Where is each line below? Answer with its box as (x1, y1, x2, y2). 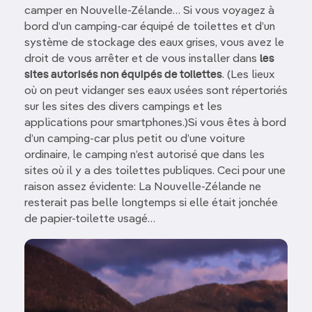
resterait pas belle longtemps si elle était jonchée (24, 197, 278, 209)
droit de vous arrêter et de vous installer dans (24, 53, 260, 65)
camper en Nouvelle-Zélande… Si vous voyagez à (24, 5, 274, 17)
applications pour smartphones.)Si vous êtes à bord (24, 117, 286, 129)
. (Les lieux (222, 69, 274, 81)
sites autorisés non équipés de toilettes (24, 69, 222, 81)
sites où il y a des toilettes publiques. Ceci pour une (24, 165, 286, 177)
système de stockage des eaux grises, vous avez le (24, 37, 284, 49)
